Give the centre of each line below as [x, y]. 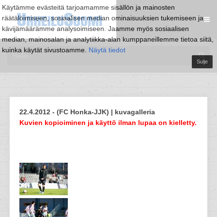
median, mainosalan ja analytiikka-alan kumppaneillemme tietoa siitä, [108, 39]
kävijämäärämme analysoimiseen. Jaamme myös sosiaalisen [95, 29]
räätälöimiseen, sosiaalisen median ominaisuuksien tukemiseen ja [103, 18]
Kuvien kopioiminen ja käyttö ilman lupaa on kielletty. [108, 123]
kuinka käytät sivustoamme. [45, 50]
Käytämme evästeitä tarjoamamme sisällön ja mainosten [88, 7]
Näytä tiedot [107, 50]
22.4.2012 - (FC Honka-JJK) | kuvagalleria [87, 112]
